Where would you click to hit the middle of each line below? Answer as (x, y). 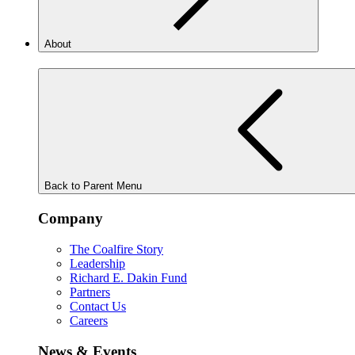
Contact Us (98, 306)
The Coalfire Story (116, 249)
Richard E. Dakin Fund (128, 277)
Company (71, 219)
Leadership (97, 263)
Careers (89, 320)
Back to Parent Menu (93, 186)
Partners (90, 292)
